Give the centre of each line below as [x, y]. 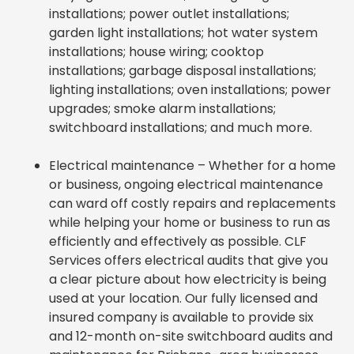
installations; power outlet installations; [169, 13]
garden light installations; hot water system [183, 32]
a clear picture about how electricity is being [188, 279]
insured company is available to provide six [181, 317]
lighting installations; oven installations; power [190, 89]
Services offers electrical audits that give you [188, 260]
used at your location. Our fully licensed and [183, 298]
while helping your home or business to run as [190, 222]
